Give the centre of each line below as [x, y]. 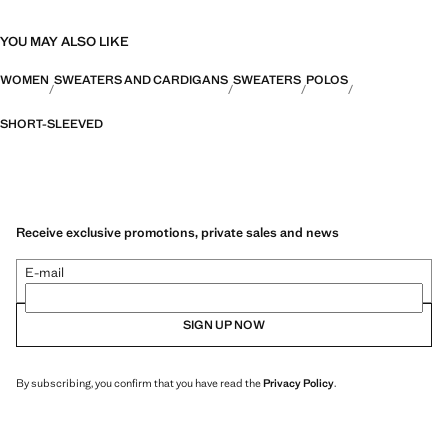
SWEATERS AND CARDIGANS [141, 80]
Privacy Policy [298, 382]
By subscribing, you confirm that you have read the [139, 382]
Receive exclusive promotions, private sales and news [177, 232]
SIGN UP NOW [224, 324]
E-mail [44, 272]
